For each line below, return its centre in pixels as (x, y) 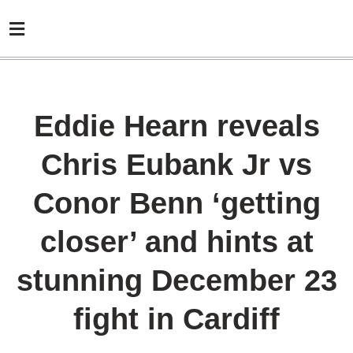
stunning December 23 (176, 281)
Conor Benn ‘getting (176, 203)
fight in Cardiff (176, 319)
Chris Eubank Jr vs (176, 165)
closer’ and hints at (176, 242)
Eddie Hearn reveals (176, 126)
